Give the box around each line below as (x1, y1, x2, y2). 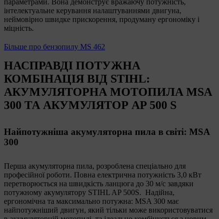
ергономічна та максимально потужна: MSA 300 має (4, 197, 179, 205)
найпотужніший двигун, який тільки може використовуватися (4, 205, 213, 214)
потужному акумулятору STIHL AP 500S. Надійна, (4, 188, 175, 197)
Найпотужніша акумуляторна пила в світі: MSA (4, 126, 210, 137)
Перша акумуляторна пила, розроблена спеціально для (4, 161, 186, 170)
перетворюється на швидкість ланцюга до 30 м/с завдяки (4, 179, 194, 188)
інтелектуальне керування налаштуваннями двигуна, (4, 6, 181, 15)
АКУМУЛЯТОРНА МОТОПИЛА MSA (4, 85, 212, 98)
